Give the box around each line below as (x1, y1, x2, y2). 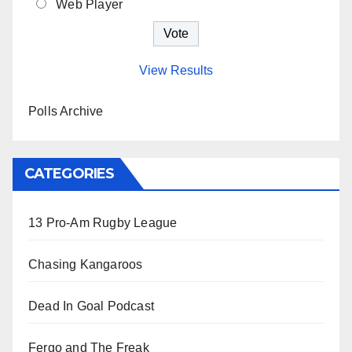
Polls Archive (28, 104, 104, 119)
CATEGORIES (24, 165, 114, 183)
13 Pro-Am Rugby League (28, 216, 178, 230)
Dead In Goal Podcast (28, 299, 154, 313)
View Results (139, 64, 213, 78)
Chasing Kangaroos (28, 258, 143, 272)
